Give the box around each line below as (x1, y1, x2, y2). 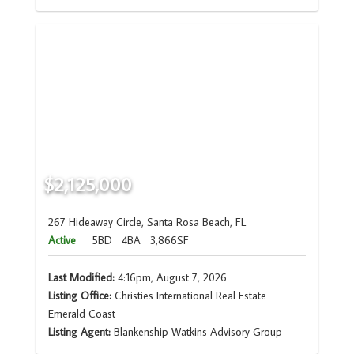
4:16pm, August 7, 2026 (114, 270, 227, 285)
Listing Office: (47, 288, 111, 303)
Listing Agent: (47, 325, 114, 340)
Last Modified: (47, 270, 115, 285)
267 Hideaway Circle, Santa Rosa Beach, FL (47, 215, 246, 230)
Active (47, 233, 76, 248)
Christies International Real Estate (111, 288, 266, 303)
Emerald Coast (47, 307, 115, 322)
